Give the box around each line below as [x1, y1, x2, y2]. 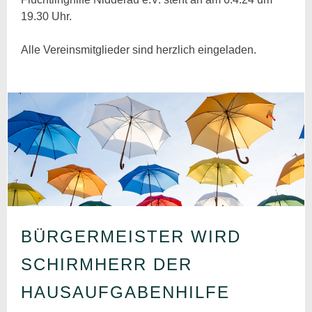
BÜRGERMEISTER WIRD [21, 226, 242, 246]
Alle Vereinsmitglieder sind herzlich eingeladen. [21, 44, 257, 56]
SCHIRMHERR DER [21, 254, 193, 274]
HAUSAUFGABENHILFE [21, 282, 231, 302]
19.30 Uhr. [21, 10, 72, 23]
